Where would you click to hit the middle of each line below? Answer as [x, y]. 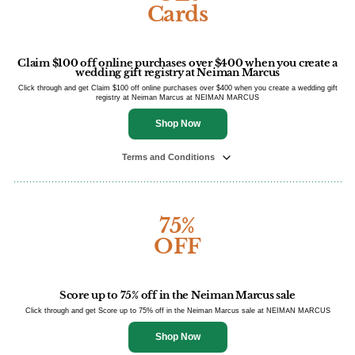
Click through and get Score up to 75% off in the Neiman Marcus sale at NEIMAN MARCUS [177, 310]
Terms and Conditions [170, 157]
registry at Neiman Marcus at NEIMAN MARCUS [177, 97]
